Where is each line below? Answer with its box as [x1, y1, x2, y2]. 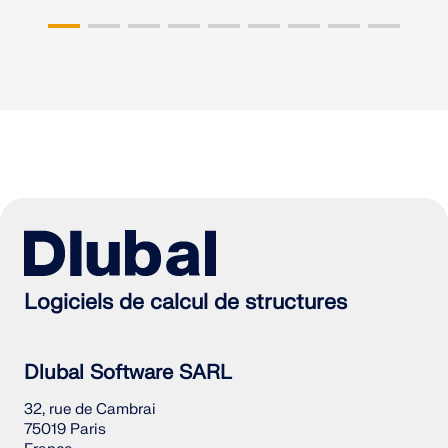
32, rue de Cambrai [24, 400, 156, 420]
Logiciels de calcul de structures [24, 289, 347, 317]
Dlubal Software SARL [24, 360, 232, 386]
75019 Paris [24, 420, 106, 440]
